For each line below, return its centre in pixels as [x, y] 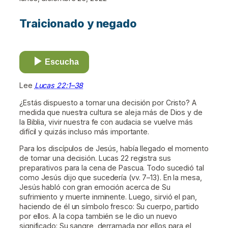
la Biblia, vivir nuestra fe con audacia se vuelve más [106, 122]
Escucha [62, 62]
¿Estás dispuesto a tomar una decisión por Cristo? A [108, 102]
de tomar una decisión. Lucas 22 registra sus [95, 158]
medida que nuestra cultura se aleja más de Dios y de [111, 112]
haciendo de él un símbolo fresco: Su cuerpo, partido [109, 206]
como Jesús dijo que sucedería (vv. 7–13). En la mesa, [111, 177]
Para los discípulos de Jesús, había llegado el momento [114, 148]
